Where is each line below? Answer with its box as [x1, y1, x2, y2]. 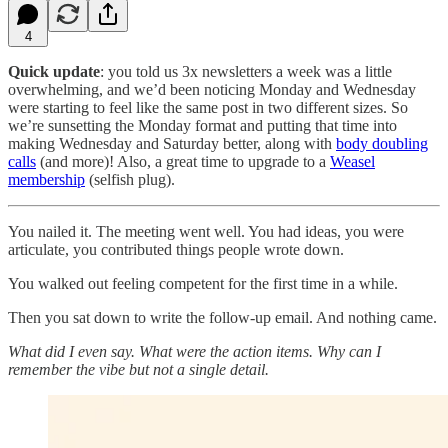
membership [8, 170, 85, 188]
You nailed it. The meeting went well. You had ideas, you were [8, 222, 404, 240]
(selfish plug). [85, 170, 175, 188]
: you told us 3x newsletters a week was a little [100, 62, 392, 80]
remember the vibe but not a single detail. [8, 360, 269, 378]
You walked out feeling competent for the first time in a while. [8, 274, 398, 292]
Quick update [8, 62, 100, 80]
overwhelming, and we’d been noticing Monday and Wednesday [8, 80, 416, 98]
